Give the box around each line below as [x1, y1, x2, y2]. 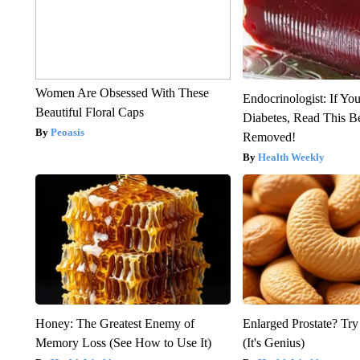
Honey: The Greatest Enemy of [35, 316, 194, 330]
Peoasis [50, 125, 84, 138]
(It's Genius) [243, 335, 305, 350]
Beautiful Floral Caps [35, 104, 144, 119]
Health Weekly [258, 150, 325, 163]
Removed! [243, 129, 297, 144]
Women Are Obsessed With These [35, 85, 209, 100]
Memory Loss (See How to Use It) [35, 335, 211, 350]
